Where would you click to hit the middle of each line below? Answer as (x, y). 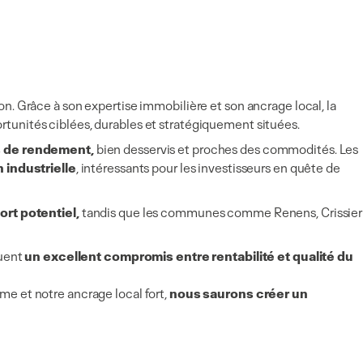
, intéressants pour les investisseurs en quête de (208, 168)
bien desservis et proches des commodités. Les (226, 149)
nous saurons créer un (237, 294)
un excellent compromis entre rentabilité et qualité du (188, 256)
